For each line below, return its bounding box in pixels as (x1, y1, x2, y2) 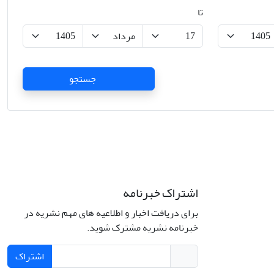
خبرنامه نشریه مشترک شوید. (87, 218, 198, 237)
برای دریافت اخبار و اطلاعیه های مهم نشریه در (24, 204, 198, 222)
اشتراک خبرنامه (123, 181, 198, 205)
